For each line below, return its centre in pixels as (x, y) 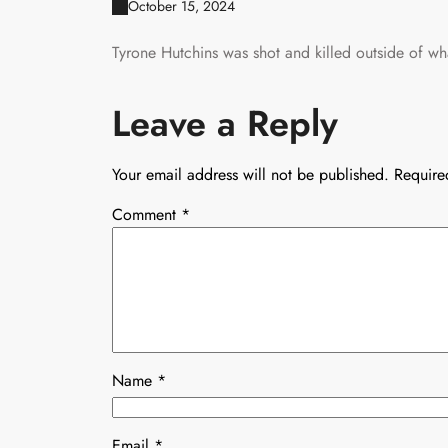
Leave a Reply (225, 123)
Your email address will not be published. (250, 174)
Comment (146, 214)
